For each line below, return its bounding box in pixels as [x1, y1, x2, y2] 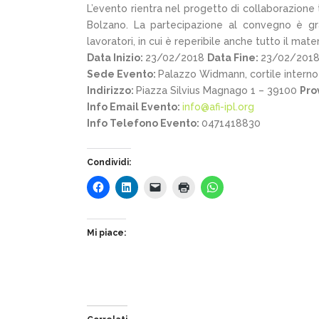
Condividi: [87, 157, 131, 167]
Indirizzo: [87, 84, 136, 96]
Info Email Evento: [87, 100, 182, 113]
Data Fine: [207, 51, 261, 63]
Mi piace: [87, 227, 126, 238]
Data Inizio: [87, 51, 145, 63]
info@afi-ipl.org [182, 100, 254, 113]
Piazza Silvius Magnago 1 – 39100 [136, 84, 300, 96]
